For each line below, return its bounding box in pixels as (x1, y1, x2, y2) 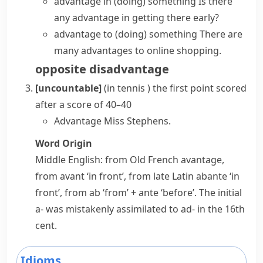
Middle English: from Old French (35, 153, 181, 166)
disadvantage (89, 61, 169, 77)
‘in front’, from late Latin (85, 170, 196, 183)
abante (196, 170, 227, 183)
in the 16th (195, 203, 245, 215)
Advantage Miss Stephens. (54, 114, 171, 127)
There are (200, 28, 242, 41)
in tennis (107, 82, 147, 95)
